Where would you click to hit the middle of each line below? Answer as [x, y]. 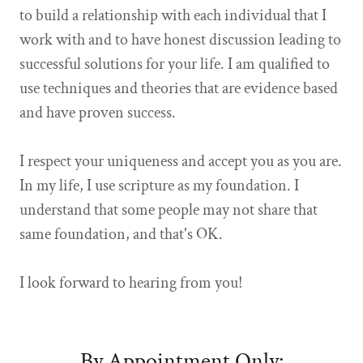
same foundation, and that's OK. [121, 235]
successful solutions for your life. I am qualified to [175, 64]
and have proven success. [98, 113]
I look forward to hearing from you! [132, 283]
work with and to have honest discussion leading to [180, 40]
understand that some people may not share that [169, 210]
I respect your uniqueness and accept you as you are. [181, 162]
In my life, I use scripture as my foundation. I [159, 186]
